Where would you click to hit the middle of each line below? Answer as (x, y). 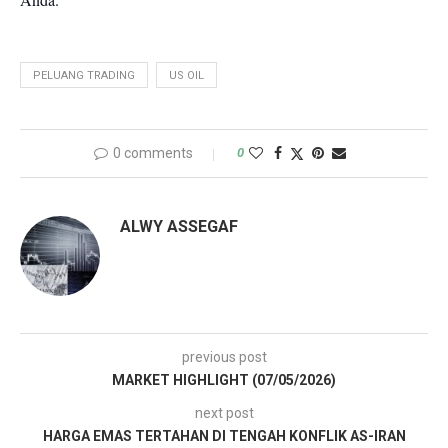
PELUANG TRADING (84, 76)
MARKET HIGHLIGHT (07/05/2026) (224, 380)
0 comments (153, 153)
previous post (224, 357)
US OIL (186, 76)
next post (224, 413)
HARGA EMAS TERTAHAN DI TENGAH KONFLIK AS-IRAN (224, 436)
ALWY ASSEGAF (179, 227)
